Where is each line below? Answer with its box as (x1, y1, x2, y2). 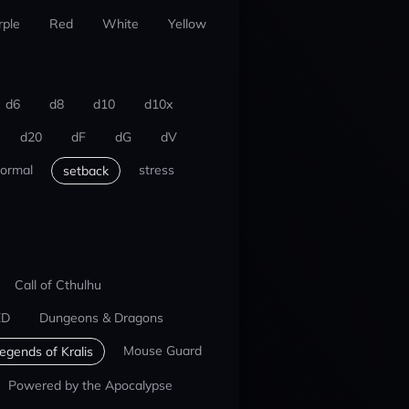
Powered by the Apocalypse (7, 377, 173, 393)
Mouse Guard (122, 342, 202, 359)
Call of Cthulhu (14, 277, 101, 293)
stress (138, 162, 174, 178)
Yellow (167, 16, 206, 32)
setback (62, 163, 109, 179)
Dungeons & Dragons (38, 309, 163, 326)
